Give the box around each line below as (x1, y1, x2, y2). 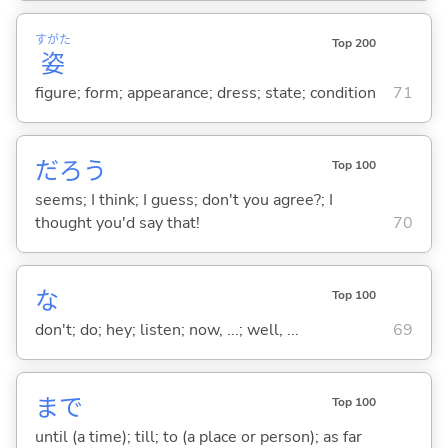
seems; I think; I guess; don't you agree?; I (34, 188, 333, 211)
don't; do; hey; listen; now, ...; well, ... (34, 318, 299, 341)
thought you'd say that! (34, 211, 200, 234)
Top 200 (331, 34, 376, 51)
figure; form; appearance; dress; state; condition (34, 81, 376, 104)
